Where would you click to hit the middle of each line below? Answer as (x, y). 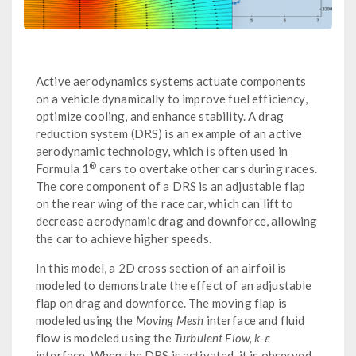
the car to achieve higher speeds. (124, 238)
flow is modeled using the (105, 337)
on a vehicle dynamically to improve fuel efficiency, (172, 98)
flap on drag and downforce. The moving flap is (161, 302)
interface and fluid (254, 320)
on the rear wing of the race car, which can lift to (165, 203)
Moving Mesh (170, 320)
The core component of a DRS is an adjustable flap (171, 186)
